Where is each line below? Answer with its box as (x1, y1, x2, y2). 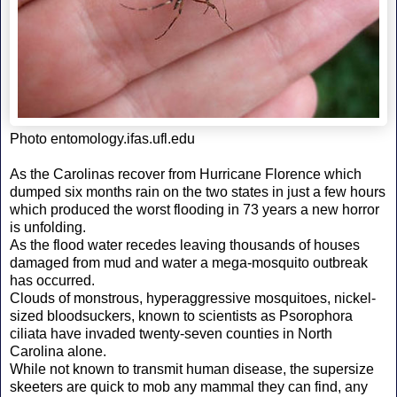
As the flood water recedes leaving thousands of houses (10, 237, 360, 253)
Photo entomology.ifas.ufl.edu (10, 131, 195, 147)
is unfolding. (10, 220, 86, 236)
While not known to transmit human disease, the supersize (10, 362, 374, 378)
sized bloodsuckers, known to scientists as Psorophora (10, 308, 353, 324)
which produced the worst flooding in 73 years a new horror (10, 202, 379, 218)
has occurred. (10, 273, 95, 289)
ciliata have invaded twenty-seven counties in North (10, 326, 332, 342)
